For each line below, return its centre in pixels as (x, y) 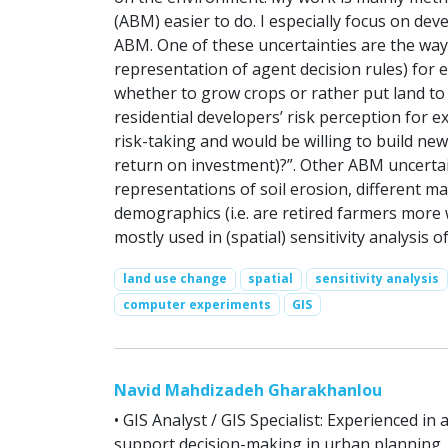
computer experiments (196, 304)
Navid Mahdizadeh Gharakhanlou (248, 389)
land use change (174, 279)
